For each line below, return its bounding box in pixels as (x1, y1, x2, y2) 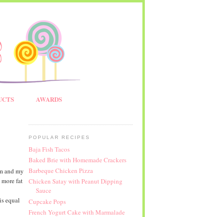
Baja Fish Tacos (28, 144, 70, 154)
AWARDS (35, 94, 62, 104)
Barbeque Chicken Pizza (28, 166, 93, 175)
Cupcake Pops (28, 197, 66, 206)
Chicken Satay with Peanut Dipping (28, 177, 123, 186)
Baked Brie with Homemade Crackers (28, 155, 126, 164)
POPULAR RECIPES (28, 135, 90, 140)
